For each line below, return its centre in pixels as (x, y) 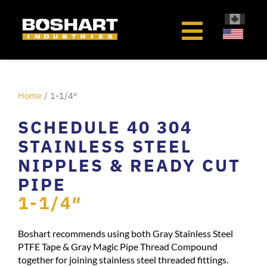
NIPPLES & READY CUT (129, 165)
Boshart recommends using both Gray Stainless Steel (125, 234)
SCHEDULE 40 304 (105, 127)
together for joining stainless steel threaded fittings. (123, 260)
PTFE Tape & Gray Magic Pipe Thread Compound (118, 247)
